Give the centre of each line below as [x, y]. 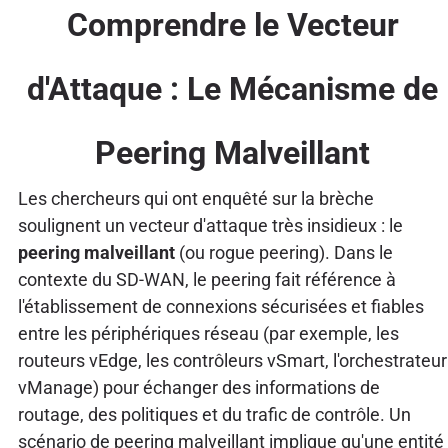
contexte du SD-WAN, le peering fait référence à [206, 279]
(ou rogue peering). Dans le [283, 252]
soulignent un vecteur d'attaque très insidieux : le [210, 225]
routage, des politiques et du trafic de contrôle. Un [214, 414]
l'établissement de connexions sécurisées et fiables [220, 306]
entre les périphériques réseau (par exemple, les [208, 333]
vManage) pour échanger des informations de [198, 387]
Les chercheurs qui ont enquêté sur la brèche [195, 198]
